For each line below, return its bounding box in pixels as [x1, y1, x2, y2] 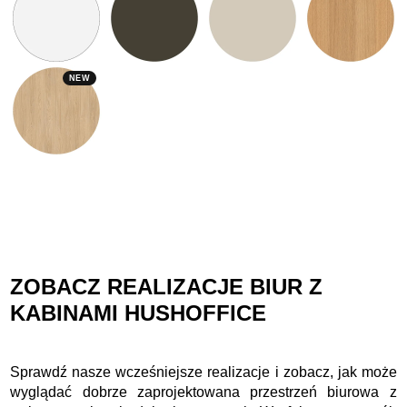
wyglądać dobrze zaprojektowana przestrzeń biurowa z [10, 383, 397, 400]
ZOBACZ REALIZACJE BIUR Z [10, 273, 323, 299]
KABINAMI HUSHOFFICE [10, 300, 267, 325]
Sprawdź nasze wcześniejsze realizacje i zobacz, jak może [10, 363, 397, 380]
